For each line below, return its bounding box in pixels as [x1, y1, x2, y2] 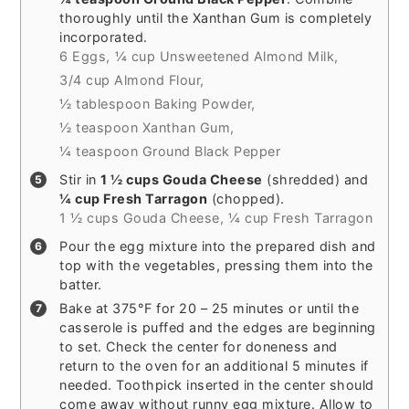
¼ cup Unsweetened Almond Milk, [114, 48, 339, 65]
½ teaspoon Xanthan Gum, [59, 120, 235, 136]
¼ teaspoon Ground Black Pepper [59, 143, 281, 160]
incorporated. [59, 29, 148, 46]
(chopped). [207, 191, 285, 207]
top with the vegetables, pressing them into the [59, 257, 373, 274]
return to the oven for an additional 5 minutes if [59, 358, 369, 374]
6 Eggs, [59, 48, 110, 65]
